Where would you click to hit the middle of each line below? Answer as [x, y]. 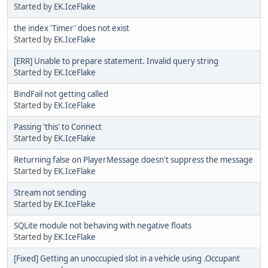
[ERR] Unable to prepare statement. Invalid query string [116, 61]
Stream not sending [50, 192]
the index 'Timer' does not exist [71, 28]
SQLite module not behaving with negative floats [103, 225]
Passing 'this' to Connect [58, 127]
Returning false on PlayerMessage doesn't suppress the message [133, 159]
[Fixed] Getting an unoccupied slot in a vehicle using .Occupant [127, 258]
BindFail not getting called [61, 94]
